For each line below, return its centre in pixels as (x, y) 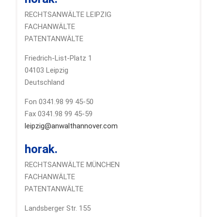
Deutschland (44, 82)
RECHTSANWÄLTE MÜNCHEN (72, 164)
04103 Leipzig (46, 70)
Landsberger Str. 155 (57, 208)
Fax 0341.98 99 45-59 (58, 114)
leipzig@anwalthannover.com (71, 126)
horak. (41, 149)
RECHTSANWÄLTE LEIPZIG (68, 14)
